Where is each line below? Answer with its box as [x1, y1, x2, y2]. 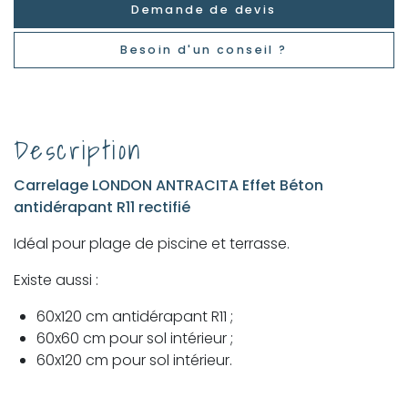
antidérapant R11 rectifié [14, 196, 190, 218]
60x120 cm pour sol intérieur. [36, 349, 232, 371]
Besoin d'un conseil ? [120, 42, 288, 58]
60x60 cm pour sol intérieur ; [36, 327, 233, 349]
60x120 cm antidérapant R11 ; [36, 305, 233, 327]
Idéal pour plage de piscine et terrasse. [14, 232, 290, 254]
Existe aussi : [14, 269, 98, 291]
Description [14, 128, 143, 170]
